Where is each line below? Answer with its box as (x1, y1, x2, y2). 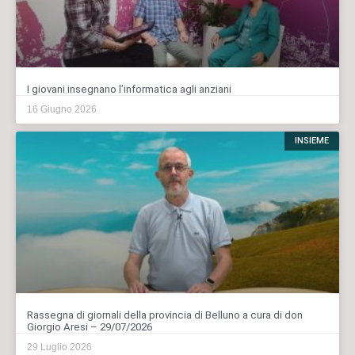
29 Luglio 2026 (27, 341, 92, 353)
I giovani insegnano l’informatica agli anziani (27, 82, 231, 95)
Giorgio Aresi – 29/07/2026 (27, 320, 152, 333)
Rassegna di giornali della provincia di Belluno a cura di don (27, 308, 303, 321)
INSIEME (294, 136, 329, 147)
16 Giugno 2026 (27, 103, 97, 115)
